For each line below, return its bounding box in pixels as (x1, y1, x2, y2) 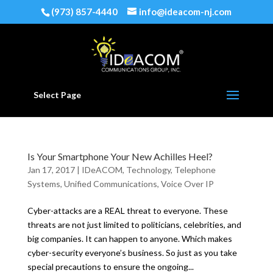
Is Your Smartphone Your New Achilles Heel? (27, 151, 213, 162)
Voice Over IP (160, 179, 214, 189)
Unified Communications (63, 179, 157, 189)
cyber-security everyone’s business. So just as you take (27, 247, 237, 258)
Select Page (33, 89, 81, 100)
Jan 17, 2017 (27, 165, 75, 175)
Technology (126, 165, 171, 175)
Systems (27, 179, 60, 189)
